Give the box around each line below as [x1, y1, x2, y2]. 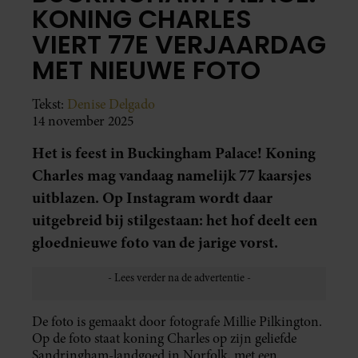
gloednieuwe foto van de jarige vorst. [32, 231, 278, 253]
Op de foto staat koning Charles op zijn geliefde [32, 328, 296, 348]
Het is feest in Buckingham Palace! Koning [32, 141, 316, 164]
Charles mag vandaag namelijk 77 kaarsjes [32, 164, 312, 186]
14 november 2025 [32, 111, 133, 130]
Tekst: [32, 94, 67, 113]
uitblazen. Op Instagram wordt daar [32, 186, 272, 209]
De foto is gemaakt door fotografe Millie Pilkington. [32, 312, 322, 331]
